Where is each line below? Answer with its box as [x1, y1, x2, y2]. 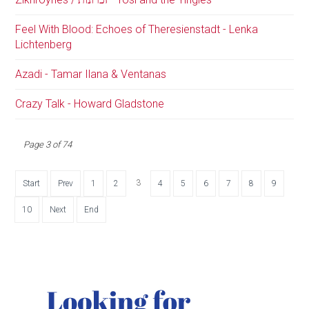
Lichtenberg [15, 37, 72, 51]
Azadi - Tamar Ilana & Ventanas [15, 67, 167, 81]
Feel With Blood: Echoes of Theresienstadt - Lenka [15, 22, 259, 36]
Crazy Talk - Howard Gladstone [15, 97, 165, 110]
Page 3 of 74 [23, 139, 72, 150]
